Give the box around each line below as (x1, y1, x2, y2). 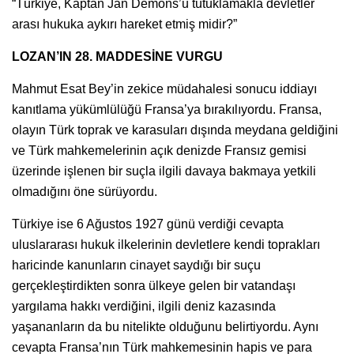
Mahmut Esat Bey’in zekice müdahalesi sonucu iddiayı (12, 81, 317, 96)
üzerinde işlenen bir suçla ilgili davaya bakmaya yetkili (12, 164, 316, 178)
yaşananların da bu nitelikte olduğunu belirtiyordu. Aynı (12, 319, 318, 333)
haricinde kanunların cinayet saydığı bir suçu (12, 258, 261, 272)
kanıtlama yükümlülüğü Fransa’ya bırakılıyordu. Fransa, (12, 102, 322, 116)
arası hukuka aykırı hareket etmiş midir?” (12, 17, 237, 31)
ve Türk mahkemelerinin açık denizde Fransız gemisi (12, 143, 307, 157)
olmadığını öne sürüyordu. (12, 184, 157, 198)
